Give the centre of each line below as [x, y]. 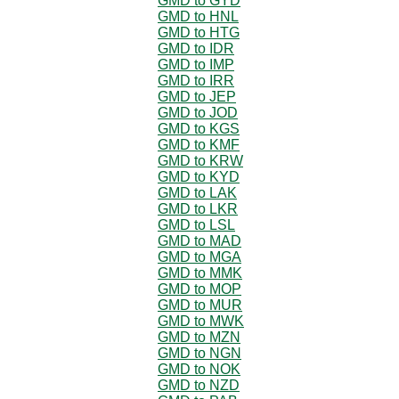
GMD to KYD [199, 176]
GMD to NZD [199, 385]
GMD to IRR [196, 80]
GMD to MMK [200, 273]
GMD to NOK [199, 369]
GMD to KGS [199, 128]
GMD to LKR [198, 208]
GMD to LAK [197, 192]
